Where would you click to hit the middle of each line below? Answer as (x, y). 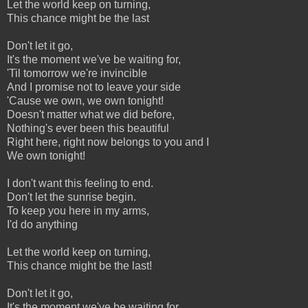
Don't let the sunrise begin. (71, 197)
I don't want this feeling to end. (80, 183)
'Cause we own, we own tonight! (85, 100)
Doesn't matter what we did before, (91, 114)
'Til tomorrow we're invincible (77, 73)
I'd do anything (42, 224)
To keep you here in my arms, (78, 210)
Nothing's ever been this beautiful (88, 128)
